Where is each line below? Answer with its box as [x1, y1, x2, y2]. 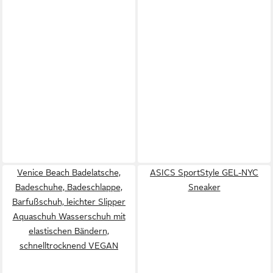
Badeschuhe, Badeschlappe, [15, 182, 122, 192]
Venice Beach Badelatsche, [17, 168, 121, 177]
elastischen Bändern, [29, 226, 109, 236]
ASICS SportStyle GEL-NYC [150, 168, 258, 177]
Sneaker [188, 182, 221, 192]
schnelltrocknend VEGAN [19, 241, 118, 250]
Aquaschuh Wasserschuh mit [12, 211, 126, 221]
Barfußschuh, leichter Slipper [12, 197, 126, 207]
